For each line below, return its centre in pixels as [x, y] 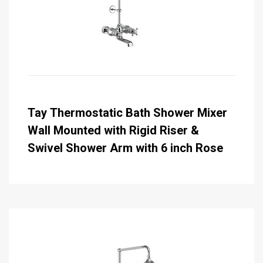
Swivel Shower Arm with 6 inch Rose [125, 148]
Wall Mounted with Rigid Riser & [113, 131]
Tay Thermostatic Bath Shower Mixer [127, 113]
